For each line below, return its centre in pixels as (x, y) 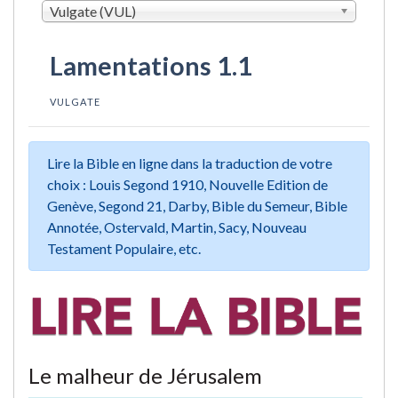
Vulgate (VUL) (93, 11)
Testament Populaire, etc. (124, 248)
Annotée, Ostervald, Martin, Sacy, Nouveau (177, 227)
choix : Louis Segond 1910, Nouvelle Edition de (187, 184)
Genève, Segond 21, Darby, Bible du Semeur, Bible (197, 205)
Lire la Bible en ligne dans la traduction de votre (190, 163)
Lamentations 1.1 (151, 65)
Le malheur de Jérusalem (145, 375)
